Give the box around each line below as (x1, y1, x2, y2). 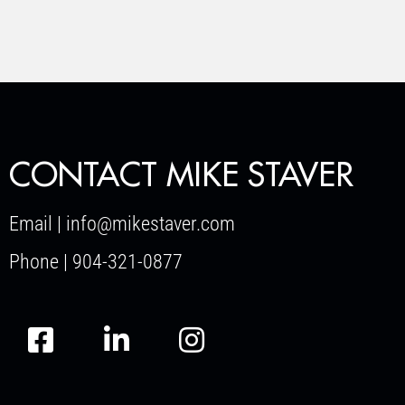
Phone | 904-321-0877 (9, 250, 183, 273)
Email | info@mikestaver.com (9, 212, 235, 235)
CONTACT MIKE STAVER (9, 159, 353, 192)
